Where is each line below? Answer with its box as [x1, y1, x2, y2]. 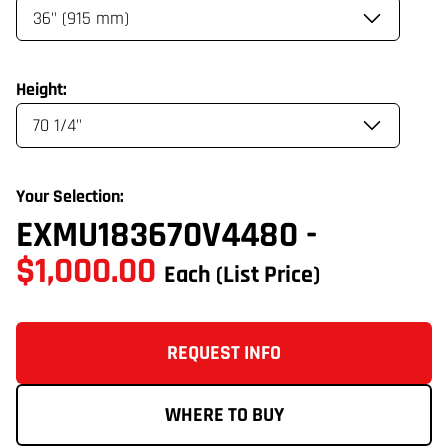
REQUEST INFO [167, 340, 281, 366]
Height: [16, 78, 67, 101]
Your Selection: [16, 185, 124, 208]
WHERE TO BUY [164, 402, 284, 428]
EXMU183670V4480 [16, 213, 306, 258]
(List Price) [216, 260, 320, 290]
